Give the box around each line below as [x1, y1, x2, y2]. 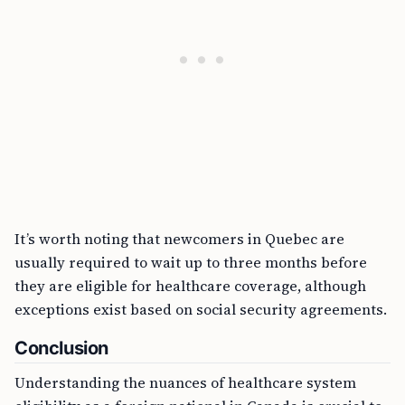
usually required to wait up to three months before [14, 252, 367, 273]
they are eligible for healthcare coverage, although [14, 276, 366, 297]
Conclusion [14, 337, 108, 360]
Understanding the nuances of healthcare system [14, 372, 356, 393]
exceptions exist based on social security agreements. [14, 299, 387, 320]
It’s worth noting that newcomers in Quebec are [14, 229, 344, 250]
